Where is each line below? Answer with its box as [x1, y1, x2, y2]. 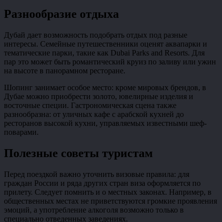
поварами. [4, 128, 39, 137]
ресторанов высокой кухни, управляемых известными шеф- [4, 119, 207, 128]
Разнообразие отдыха [4, 7, 119, 21]
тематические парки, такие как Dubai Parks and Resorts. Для [4, 49, 205, 57]
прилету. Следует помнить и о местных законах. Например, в [4, 188, 212, 197]
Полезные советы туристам [4, 147, 153, 160]
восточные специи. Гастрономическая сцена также [4, 101, 176, 110]
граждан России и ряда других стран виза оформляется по [4, 179, 201, 188]
